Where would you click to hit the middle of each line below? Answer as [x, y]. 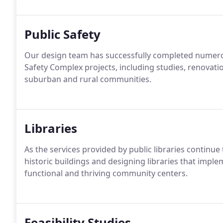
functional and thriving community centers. [106, 173]
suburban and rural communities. [88, 79]
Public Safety [62, 34]
